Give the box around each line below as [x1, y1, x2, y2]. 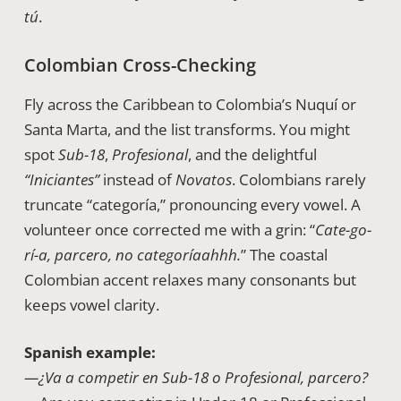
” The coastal [240, 243, 328, 265]
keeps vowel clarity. [23, 294, 159, 315]
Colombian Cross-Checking [23, 52, 256, 77]
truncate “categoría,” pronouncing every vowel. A [23, 193, 361, 215]
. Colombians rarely [231, 168, 366, 190]
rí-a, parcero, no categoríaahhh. [23, 243, 241, 265]
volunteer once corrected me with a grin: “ [23, 218, 315, 240]
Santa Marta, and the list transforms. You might [23, 118, 350, 140]
